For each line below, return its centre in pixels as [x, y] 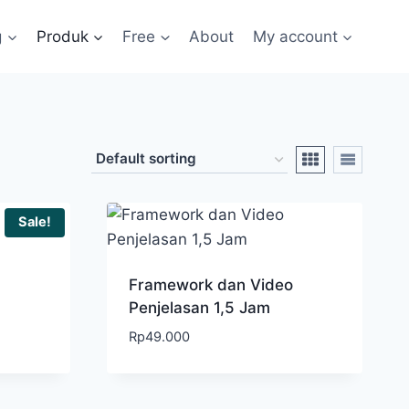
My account [295, 36]
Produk [62, 36]
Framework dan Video [211, 285]
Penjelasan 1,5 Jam [199, 308]
